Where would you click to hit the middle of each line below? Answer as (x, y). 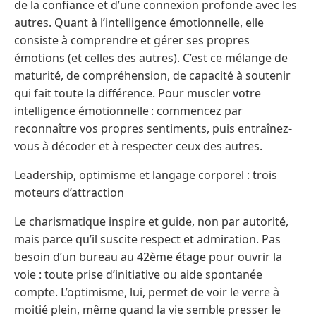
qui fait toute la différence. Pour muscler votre (138, 93)
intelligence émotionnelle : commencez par (128, 110)
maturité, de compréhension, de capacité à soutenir (152, 75)
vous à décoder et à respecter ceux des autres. (138, 146)
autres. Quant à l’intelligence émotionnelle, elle (139, 22)
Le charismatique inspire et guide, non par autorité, (151, 221)
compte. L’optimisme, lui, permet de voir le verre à (147, 292)
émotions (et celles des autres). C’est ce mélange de (151, 57)
